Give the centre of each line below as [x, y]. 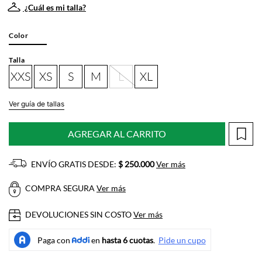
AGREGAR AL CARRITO [117, 134]
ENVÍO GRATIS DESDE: [74, 164]
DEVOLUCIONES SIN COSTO [78, 214]
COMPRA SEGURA [60, 188]
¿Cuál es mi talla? [54, 7]
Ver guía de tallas [37, 104]
